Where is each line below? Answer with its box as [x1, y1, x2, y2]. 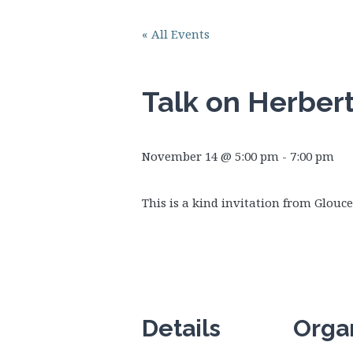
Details [142, 314, 221, 342]
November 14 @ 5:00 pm [142, 148, 279, 164]
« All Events [142, 26, 210, 42]
